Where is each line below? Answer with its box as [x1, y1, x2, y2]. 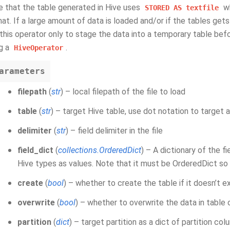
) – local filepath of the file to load [61, 87, 185, 97]
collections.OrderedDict [58, 145, 141, 155]
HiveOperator [14, 44, 63, 52]
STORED [145, 4, 169, 12]
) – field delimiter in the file [66, 126, 163, 136]
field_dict [17, 145, 53, 155]
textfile [186, 4, 219, 12]
